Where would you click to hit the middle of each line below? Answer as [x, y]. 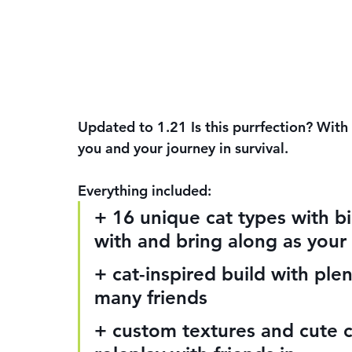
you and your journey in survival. [183, 148]
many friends [151, 298]
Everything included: [145, 191]
